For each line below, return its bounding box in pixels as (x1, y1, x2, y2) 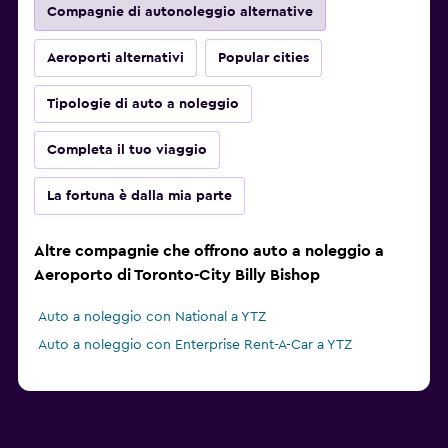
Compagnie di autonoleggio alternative (47, 5, 313, 20)
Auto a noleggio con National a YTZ (38, 310, 266, 325)
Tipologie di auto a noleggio (47, 97, 239, 112)
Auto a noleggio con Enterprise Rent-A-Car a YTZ (38, 338, 352, 353)
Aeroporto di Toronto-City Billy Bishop (34, 267, 320, 284)
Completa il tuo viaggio (47, 143, 207, 158)
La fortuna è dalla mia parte (47, 189, 232, 204)
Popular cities (218, 51, 309, 66)
